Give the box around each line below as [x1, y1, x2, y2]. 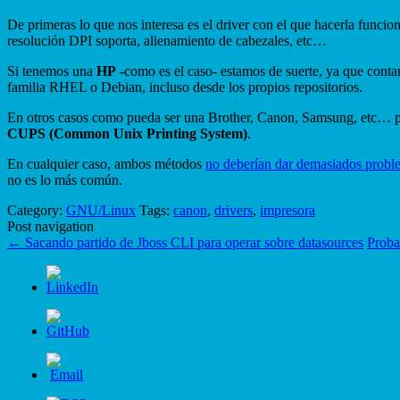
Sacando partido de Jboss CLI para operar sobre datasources [21, 234, 363, 250]
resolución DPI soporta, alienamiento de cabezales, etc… [7, 32, 327, 48]
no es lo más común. [7, 171, 122, 187]
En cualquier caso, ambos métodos [7, 155, 205, 171]
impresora [260, 202, 315, 218]
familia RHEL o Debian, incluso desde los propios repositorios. [7, 79, 362, 95]
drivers [214, 202, 253, 218]
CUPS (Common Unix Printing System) [7, 125, 247, 141]
